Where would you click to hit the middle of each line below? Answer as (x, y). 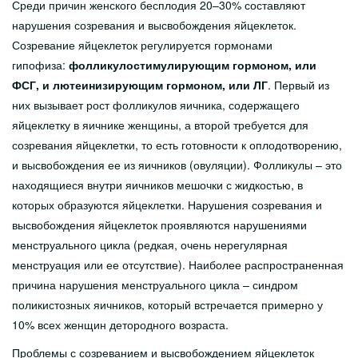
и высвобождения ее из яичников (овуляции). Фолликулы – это (177, 165)
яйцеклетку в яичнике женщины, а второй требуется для (160, 125)
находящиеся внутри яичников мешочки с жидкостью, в (157, 185)
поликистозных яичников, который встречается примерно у (167, 304)
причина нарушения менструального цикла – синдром (155, 284)
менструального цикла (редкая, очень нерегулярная (150, 245)
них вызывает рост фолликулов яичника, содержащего (156, 105)
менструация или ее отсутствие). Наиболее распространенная (178, 265)
